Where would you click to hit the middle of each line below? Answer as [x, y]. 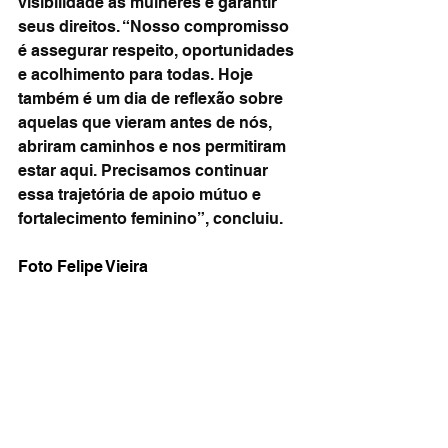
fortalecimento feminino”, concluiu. [150, 218]
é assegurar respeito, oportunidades [158, 50]
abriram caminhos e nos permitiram [154, 146]
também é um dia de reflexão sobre [152, 98]
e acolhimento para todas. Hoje [137, 74]
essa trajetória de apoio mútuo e [141, 194]
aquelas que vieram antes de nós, [147, 122]
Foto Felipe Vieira [83, 266]
